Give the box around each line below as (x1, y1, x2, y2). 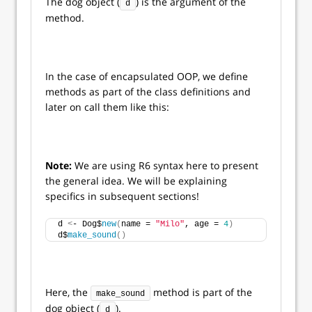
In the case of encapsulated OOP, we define (45, 70, 248, 83)
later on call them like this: (45, 100, 169, 114)
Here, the (45, 286, 91, 299)
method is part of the (150, 286, 252, 299)
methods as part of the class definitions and (45, 85, 251, 98)
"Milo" (155, 219, 185, 229)
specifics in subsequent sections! (45, 189, 199, 203)
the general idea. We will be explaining (45, 174, 227, 187)
